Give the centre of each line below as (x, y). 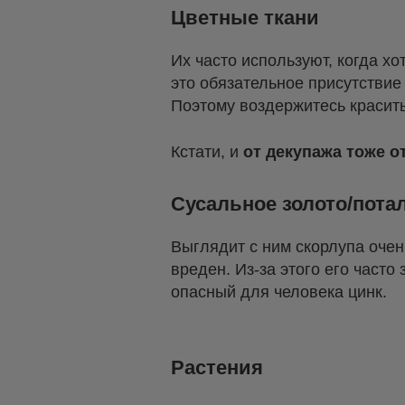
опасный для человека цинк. (279, 292)
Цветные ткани (245, 17)
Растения (217, 367)
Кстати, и (207, 151)
